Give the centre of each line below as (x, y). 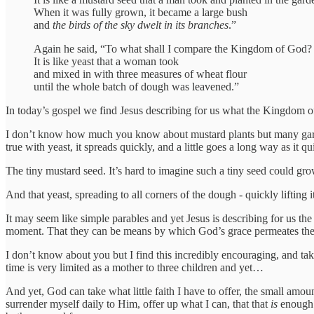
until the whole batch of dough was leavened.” (136, 86)
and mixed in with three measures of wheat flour (140, 74)
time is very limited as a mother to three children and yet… (135, 267)
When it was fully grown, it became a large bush (141, 12)
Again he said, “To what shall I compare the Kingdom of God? (173, 48)
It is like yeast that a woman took (106, 61)
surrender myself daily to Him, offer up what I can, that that (138, 303)
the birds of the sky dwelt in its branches (141, 25)
